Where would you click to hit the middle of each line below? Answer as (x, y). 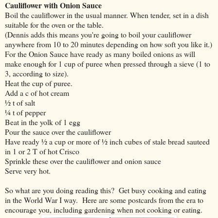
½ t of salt (20, 102)
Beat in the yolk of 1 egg (43, 122)
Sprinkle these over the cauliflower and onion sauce (83, 161)
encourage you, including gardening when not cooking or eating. (104, 209)
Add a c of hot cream (37, 92)
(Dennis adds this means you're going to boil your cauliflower (98, 34)
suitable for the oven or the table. (54, 24)
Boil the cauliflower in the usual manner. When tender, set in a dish (107, 15)
